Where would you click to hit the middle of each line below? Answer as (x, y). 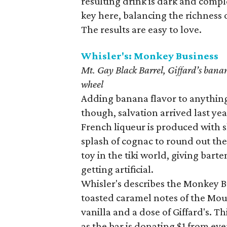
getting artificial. (117, 169)
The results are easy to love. (141, 29)
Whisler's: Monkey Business (150, 56)
